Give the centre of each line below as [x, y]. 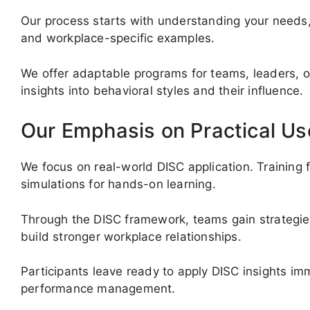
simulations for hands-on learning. [118, 184]
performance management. [98, 289]
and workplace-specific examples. [118, 38]
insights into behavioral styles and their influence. [162, 90]
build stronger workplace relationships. [131, 236]
